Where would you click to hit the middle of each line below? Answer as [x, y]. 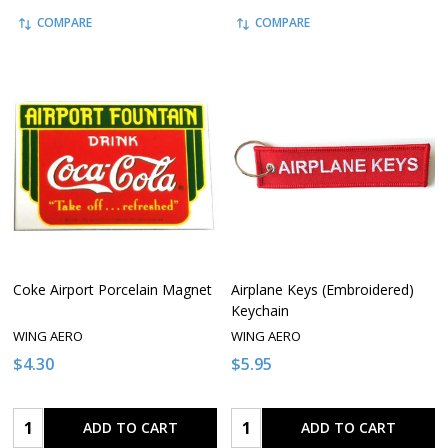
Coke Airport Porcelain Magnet [112, 289]
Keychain [260, 310]
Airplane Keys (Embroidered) [322, 289]
